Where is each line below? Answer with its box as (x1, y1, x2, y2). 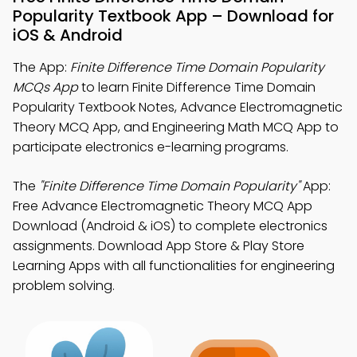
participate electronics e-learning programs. (13, 138, 288, 156)
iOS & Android (13, 24, 123, 46)
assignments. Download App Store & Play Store (13, 237, 304, 255)
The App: (13, 58, 70, 76)
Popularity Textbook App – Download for (13, 5, 334, 27)
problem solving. (13, 277, 115, 295)
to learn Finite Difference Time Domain (78, 78, 316, 96)
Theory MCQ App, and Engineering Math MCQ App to (13, 118, 339, 136)
